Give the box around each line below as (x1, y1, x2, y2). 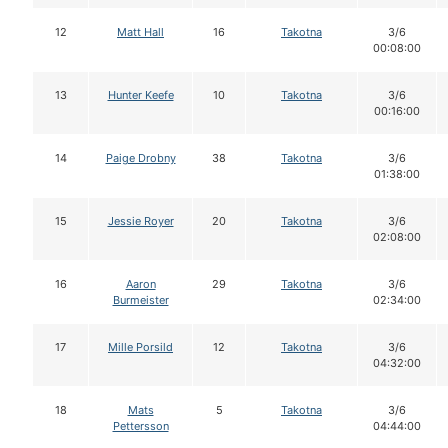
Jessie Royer (107, 214, 174, 229)
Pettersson (112, 419, 169, 434)
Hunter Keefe (107, 88, 174, 103)
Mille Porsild (108, 340, 173, 355)
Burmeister (112, 293, 169, 308)
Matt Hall (117, 25, 164, 40)
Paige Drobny (105, 151, 176, 166)
